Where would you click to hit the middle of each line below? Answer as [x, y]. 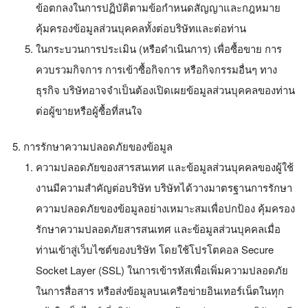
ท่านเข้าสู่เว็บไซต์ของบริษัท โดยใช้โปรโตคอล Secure [155, 249]
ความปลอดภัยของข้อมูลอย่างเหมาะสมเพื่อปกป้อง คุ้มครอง [165, 208]
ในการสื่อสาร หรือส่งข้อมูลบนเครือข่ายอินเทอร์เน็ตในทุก [160, 290]
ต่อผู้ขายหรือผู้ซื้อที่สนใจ [89, 110]
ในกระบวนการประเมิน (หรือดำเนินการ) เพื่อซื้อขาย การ [159, 48]
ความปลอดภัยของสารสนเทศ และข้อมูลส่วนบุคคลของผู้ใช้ [165, 167]
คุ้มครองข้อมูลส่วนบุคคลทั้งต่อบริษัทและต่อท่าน [141, 27]
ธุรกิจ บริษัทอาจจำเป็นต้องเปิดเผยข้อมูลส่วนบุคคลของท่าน [165, 89]
